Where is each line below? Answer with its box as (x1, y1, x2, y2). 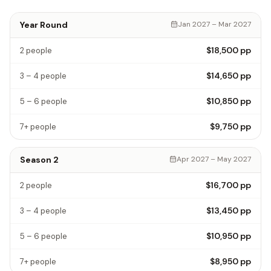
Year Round (20, 19, 68, 30)
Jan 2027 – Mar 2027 (178, 19, 251, 29)
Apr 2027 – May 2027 (177, 154, 251, 164)
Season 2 (20, 154, 59, 165)
